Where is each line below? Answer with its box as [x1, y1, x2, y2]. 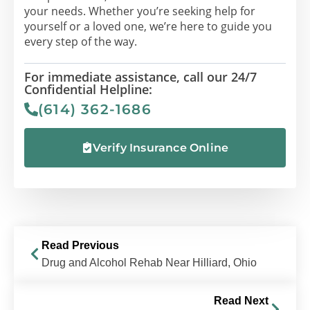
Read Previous [42, 239, 119, 251]
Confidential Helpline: [24, 80, 152, 98]
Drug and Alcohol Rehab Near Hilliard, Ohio [42, 256, 257, 268]
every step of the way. [24, 33, 137, 49]
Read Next [214, 294, 268, 307]
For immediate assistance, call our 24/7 [24, 68, 257, 85]
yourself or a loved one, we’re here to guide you [24, 18, 272, 34]
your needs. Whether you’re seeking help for [24, 3, 255, 19]
